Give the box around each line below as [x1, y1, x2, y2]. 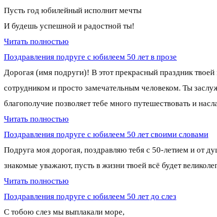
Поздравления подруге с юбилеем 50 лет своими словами [4, 129, 208, 139]
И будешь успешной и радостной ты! [4, 21, 135, 31]
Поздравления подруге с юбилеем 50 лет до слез [4, 191, 176, 201]
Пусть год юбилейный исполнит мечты [4, 5, 141, 15]
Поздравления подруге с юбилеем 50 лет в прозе [4, 52, 177, 62]
